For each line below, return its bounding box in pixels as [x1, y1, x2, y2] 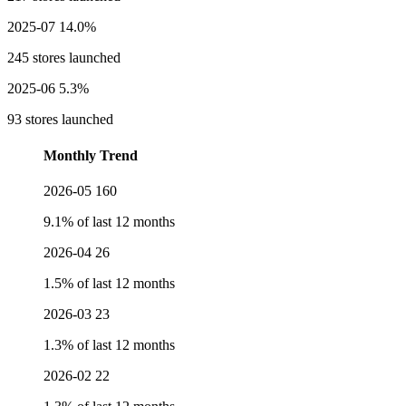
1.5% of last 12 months [43, 275, 175, 291]
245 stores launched [7, 50, 121, 66]
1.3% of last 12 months [43, 336, 175, 353]
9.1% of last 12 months [43, 213, 175, 229]
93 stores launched [7, 111, 113, 128]
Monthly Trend [43, 147, 138, 163]
